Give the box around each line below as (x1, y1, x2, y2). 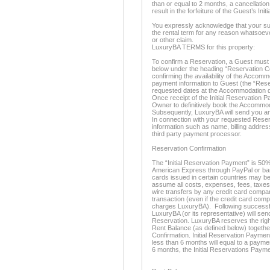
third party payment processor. (152, 130, 242, 137)
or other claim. (152, 36, 193, 43)
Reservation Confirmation (152, 145, 226, 152)
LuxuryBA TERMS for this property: (152, 43, 255, 51)
